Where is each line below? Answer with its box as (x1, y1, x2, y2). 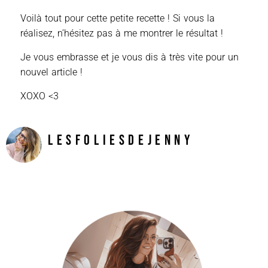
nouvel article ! (20, 66, 83, 78)
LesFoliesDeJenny (48, 132, 194, 150)
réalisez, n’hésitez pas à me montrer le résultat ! (20, 27, 223, 39)
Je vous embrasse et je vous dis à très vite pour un (20, 51, 239, 63)
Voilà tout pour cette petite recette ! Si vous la (20, 12, 215, 24)
